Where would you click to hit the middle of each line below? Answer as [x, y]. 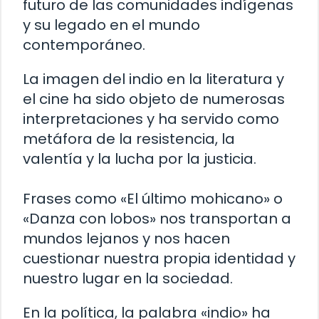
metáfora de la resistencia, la [129, 139]
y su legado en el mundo [111, 25]
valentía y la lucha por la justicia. [140, 159]
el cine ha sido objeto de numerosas [154, 99]
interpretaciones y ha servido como [151, 119]
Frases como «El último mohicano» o [153, 199]
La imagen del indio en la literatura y [153, 79]
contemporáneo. [84, 45]
